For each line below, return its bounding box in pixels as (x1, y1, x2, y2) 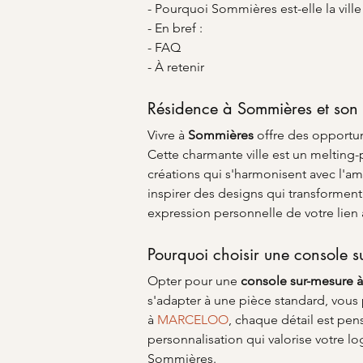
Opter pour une (147, 273, 241, 288)
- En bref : (147, 20, 203, 36)
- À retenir (147, 59, 204, 75)
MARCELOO (157, 312, 228, 327)
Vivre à (147, 127, 188, 143)
